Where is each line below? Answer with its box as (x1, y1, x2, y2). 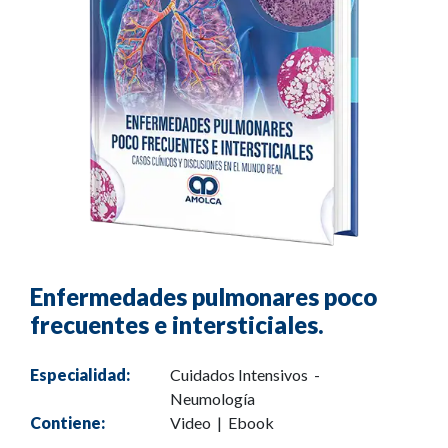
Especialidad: (30, 365, 130, 385)
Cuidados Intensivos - (170, 365, 323, 385)
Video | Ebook (170, 413, 274, 433)
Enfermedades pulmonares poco (30, 282, 377, 312)
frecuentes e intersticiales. (30, 310, 324, 340)
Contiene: (30, 413, 105, 433)
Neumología (170, 389, 255, 409)
